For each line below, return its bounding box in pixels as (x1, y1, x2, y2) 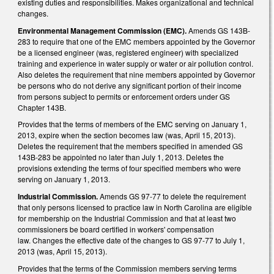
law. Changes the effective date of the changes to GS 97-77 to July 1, (18, 234, 245, 245)
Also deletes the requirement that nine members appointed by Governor (18, 68, 255, 80)
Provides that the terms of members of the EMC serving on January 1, (18, 119, 246, 130)
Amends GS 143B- (188, 24, 250, 35)
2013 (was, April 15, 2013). (18, 245, 107, 256)
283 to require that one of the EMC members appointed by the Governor (18, 35, 255, 46)
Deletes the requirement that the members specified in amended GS (18, 141, 243, 152)
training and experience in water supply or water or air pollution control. (18, 57, 253, 68)
